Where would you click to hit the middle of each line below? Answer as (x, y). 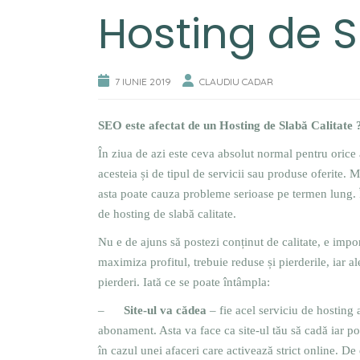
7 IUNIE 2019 (143, 82)
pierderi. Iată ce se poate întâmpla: (184, 282)
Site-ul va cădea (165, 310)
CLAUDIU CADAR (236, 82)
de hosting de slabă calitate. (167, 214)
